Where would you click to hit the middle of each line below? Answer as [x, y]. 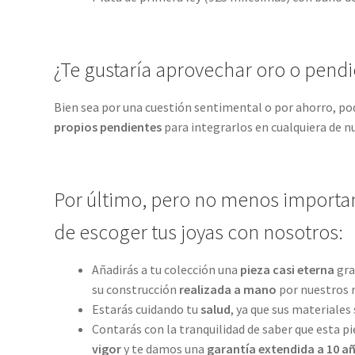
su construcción [135, 290]
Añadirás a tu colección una [166, 270]
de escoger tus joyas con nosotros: [198, 233]
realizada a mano [229, 290]
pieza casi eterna [287, 270]
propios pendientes [107, 127]
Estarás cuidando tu [146, 309]
